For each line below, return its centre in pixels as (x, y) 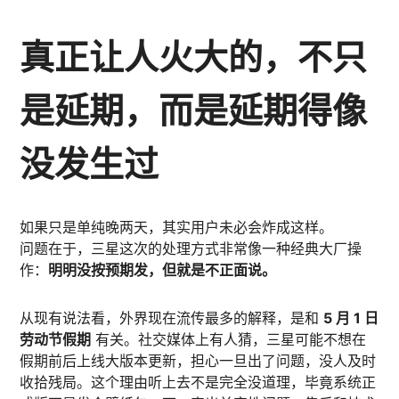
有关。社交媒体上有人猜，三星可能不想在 (229, 339)
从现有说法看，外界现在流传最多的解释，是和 (172, 318)
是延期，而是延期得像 (194, 109)
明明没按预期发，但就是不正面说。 (163, 269)
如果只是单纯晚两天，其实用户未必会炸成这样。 (177, 227)
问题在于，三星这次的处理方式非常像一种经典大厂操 (191, 248)
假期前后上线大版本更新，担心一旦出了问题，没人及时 (198, 360)
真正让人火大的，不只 (194, 56)
